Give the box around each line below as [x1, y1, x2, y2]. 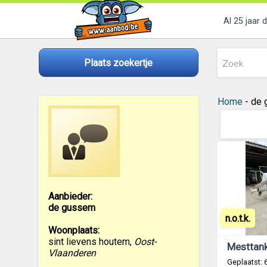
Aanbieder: [48, 191, 92, 202]
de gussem [48, 202, 95, 213]
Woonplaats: [48, 225, 100, 236]
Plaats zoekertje [84, 57, 153, 69]
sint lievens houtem [48, 236, 130, 247]
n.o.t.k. [225, 212, 250, 224]
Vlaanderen [48, 247, 96, 259]
